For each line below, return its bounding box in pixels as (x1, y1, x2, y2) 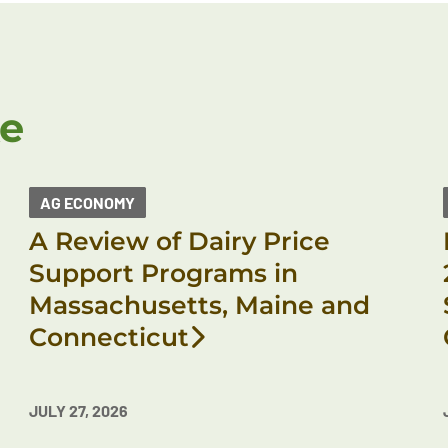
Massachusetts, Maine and (28, 290, 370, 320)
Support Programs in (28, 258, 298, 288)
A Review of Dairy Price (28, 226, 330, 256)
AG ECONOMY (39, 193, 135, 212)
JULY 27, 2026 (28, 401, 128, 420)
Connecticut (28, 322, 189, 352)
